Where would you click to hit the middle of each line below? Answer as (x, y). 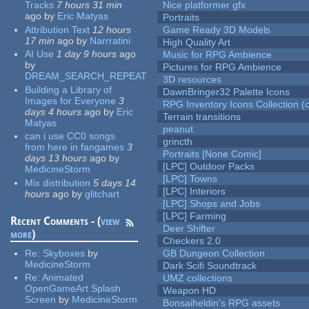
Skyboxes (64, 253)
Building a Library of (69, 89)
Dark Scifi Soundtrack (210, 266)
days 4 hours (53, 111)
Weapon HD (190, 291)
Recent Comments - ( (56, 221)
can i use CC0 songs (70, 136)
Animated (63, 278)
